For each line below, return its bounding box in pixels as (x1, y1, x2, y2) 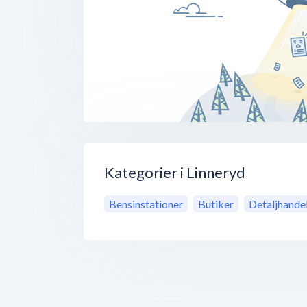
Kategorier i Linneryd (104, 163, 245, 182)
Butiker (198, 197, 234, 211)
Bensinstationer (109, 197, 183, 211)
